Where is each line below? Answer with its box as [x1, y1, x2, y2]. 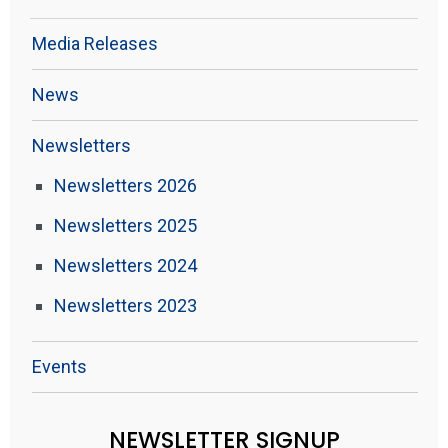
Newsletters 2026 [54, 175, 197, 196]
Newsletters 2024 [54, 255, 197, 276]
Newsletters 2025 [54, 215, 197, 236]
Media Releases [32, 33, 158, 54]
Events [32, 356, 87, 377]
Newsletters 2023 [54, 295, 197, 316]
